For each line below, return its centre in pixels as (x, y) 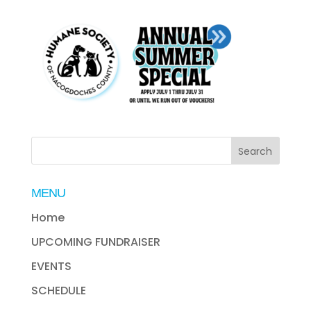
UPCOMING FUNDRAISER (95, 242)
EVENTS (51, 266)
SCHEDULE (58, 290)
